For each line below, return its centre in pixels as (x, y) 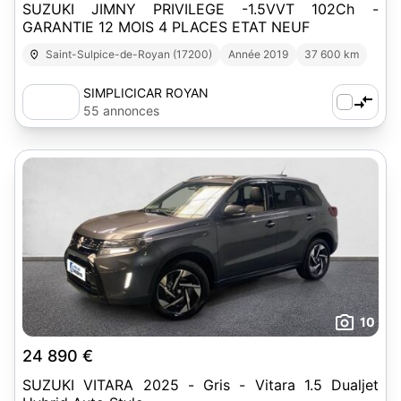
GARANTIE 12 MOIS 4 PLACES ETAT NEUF (166, 27)
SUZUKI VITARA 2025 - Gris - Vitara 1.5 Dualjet (200, 385)
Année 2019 (259, 54)
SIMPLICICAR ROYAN (146, 93)
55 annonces (121, 111)
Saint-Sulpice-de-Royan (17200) (129, 54)
